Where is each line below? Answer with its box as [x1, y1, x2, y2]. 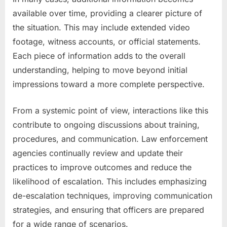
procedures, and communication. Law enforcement [13, 133, 208, 144]
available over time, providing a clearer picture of [13, 8, 202, 18]
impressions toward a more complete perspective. [13, 79, 205, 89]
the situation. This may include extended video [13, 22, 190, 32]
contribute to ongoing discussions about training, [13, 119, 200, 130]
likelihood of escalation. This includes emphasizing [13, 176, 207, 186]
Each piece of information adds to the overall [13, 50, 185, 61]
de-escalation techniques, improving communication [13, 190, 212, 201]
